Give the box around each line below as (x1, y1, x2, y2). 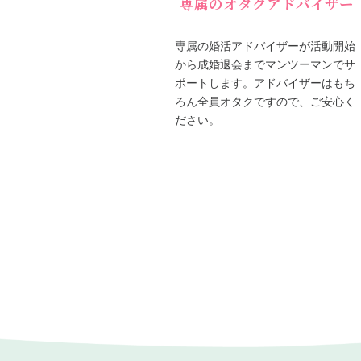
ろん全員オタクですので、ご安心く (175, 94, 355, 108)
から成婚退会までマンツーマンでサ (175, 57, 355, 71)
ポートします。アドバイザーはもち (175, 76, 355, 89)
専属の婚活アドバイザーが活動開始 (175, 39, 355, 52)
